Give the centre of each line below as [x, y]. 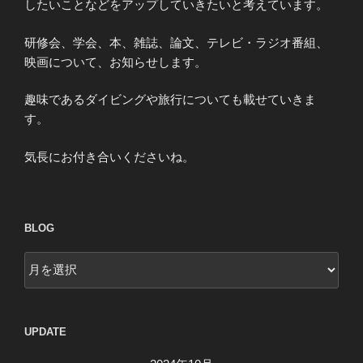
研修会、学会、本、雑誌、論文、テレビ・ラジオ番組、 [176, 42]
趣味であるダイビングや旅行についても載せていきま [170, 100]
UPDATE [45, 331]
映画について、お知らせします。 [115, 62]
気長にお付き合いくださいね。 [109, 156]
